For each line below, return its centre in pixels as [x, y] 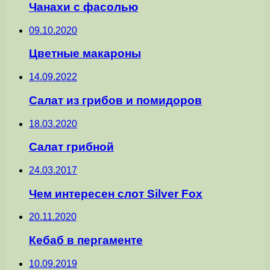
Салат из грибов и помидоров [115, 100]
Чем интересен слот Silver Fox [116, 193]
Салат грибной [71, 147]
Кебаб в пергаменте [86, 240]
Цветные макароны [85, 54]
